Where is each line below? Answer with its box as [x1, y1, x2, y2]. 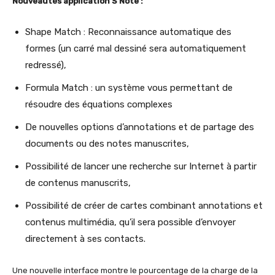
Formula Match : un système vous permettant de [25, 82, 233, 93]
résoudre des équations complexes [25, 98, 172, 110]
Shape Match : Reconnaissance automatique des [25, 26, 231, 37]
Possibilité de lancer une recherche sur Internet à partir [25, 160, 257, 172]
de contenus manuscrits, [25, 177, 131, 188]
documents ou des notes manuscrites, [25, 137, 189, 149]
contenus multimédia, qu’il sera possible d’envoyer [25, 216, 236, 228]
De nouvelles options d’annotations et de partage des [25, 121, 254, 133]
